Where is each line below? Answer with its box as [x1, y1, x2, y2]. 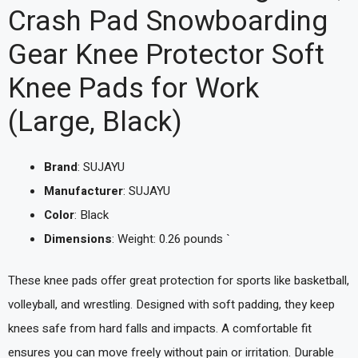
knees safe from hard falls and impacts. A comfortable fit [8, 320, 312, 338]
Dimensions [44, 229, 112, 248]
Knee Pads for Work [8, 67, 259, 109]
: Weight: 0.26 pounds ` [112, 229, 230, 248]
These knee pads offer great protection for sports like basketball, [8, 272, 349, 290]
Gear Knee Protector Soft [8, 34, 324, 76]
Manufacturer [44, 181, 123, 200]
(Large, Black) [8, 101, 182, 143]
